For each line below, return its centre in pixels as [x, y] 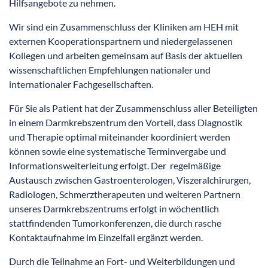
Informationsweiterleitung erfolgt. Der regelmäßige [115, 166]
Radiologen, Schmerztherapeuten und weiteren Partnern [125, 194]
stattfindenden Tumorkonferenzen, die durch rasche [115, 223]
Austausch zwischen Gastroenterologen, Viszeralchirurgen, [130, 180]
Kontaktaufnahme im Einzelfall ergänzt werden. [106, 237]
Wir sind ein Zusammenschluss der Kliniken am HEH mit [124, 27]
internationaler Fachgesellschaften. [81, 84]
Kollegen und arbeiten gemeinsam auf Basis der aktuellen [126, 56]
